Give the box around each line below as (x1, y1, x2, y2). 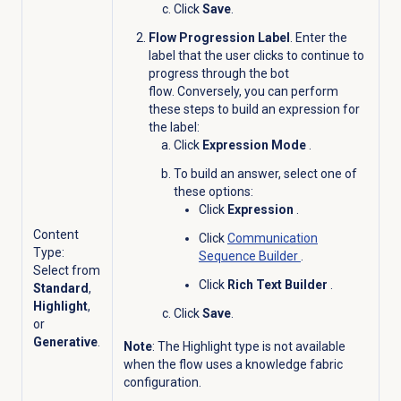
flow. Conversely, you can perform (148, 83, 338, 98)
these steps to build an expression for (148, 101, 360, 116)
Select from (32, 262, 100, 277)
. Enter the (289, 30, 347, 45)
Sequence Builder (198, 248, 301, 263)
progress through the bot (148, 65, 289, 81)
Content (32, 226, 79, 242)
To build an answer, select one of (173, 166, 357, 181)
